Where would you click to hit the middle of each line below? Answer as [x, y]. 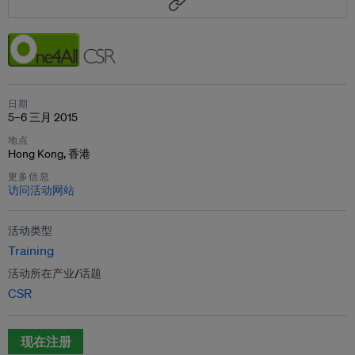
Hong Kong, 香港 [49, 153]
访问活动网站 [41, 190]
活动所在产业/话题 [55, 273]
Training [31, 250]
